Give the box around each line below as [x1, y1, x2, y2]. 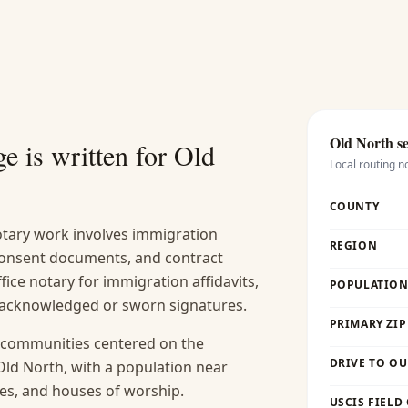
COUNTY [329, 199, 380, 214]
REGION [329, 238, 378, 253]
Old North [329, 132, 393, 153]
